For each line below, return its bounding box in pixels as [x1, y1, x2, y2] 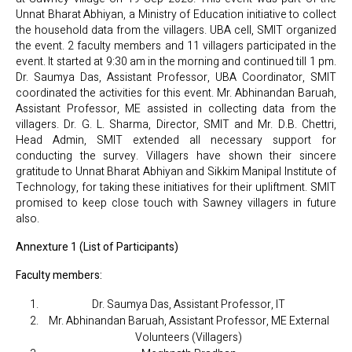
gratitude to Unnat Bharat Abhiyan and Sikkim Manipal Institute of [16, 163, 336, 180]
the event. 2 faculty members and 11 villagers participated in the [16, 38, 336, 54]
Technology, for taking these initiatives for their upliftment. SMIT [16, 179, 336, 196]
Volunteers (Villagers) [135, 329, 242, 346]
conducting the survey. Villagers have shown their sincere [16, 148, 336, 164]
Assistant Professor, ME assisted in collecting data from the [16, 101, 336, 117]
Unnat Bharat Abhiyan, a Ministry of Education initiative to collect [16, 6, 336, 23]
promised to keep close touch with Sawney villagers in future [16, 195, 336, 211]
